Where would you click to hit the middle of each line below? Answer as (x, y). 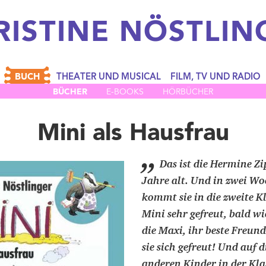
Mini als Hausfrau (133, 134)
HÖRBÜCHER (188, 93)
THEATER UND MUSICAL (108, 78)
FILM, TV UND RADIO (215, 78)
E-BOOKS (125, 93)
